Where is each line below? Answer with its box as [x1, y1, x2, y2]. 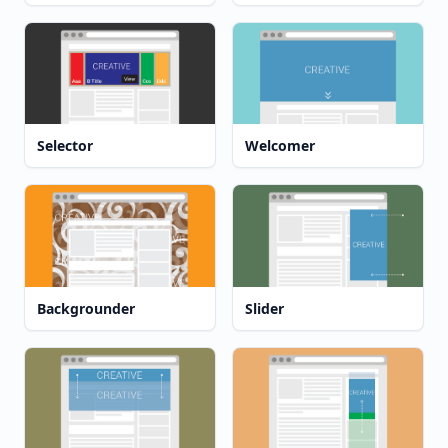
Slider [245, 298, 284, 318]
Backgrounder [37, 298, 135, 318]
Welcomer [245, 136, 315, 156]
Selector [37, 136, 93, 156]
